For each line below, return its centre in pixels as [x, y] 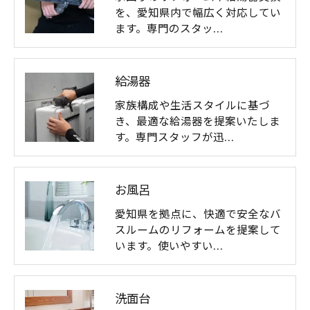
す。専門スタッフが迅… [174, 137]
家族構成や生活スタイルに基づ [192, 105]
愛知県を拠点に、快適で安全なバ [198, 214]
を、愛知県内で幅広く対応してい [198, 12]
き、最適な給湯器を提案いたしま [198, 121]
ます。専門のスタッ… [169, 28]
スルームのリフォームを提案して [198, 230]
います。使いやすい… [169, 246]
